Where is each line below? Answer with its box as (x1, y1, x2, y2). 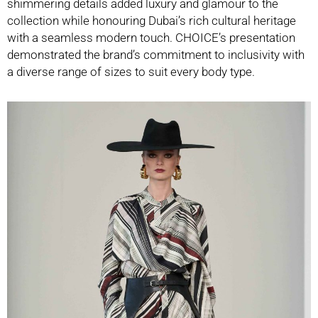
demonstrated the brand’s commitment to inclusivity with (7, 48, 305, 62)
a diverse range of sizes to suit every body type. (7, 65, 255, 79)
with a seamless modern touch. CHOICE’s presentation (7, 31, 295, 45)
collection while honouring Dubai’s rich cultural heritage (7, 13, 296, 28)
